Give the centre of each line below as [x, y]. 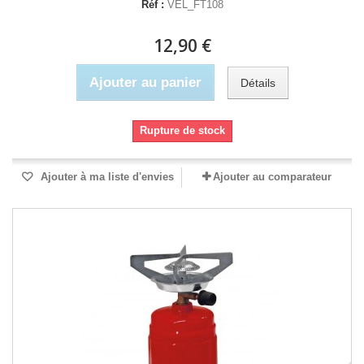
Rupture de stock [182, 130]
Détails [258, 82]
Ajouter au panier [145, 82]
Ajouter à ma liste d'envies [106, 177]
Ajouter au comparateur [272, 177]
